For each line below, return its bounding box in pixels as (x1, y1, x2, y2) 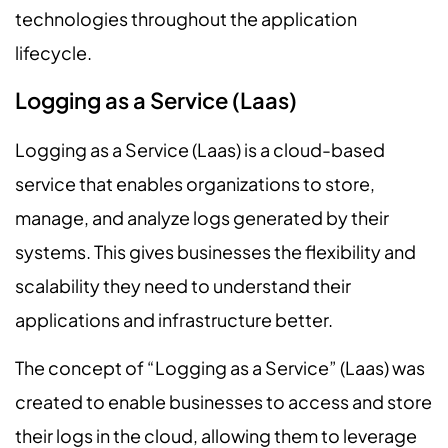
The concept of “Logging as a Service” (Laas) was (15, 356, 425, 380)
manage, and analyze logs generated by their (15, 205, 389, 229)
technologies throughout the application (15, 6, 357, 30)
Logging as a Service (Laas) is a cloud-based (15, 137, 385, 161)
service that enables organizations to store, (15, 171, 375, 195)
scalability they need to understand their (15, 273, 351, 297)
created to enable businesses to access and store (15, 390, 432, 414)
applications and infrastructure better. (15, 307, 333, 331)
